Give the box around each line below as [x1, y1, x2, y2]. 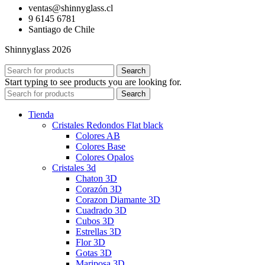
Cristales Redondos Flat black [52, 120, 163, 131]
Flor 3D [76, 237, 105, 248]
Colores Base [76, 141, 125, 152]
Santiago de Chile [28, 24, 95, 35]
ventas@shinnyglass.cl [28, 3, 113, 14]
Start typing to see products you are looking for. [5, 77, 182, 88]
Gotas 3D [76, 248, 112, 258]
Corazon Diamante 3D [76, 195, 160, 205]
